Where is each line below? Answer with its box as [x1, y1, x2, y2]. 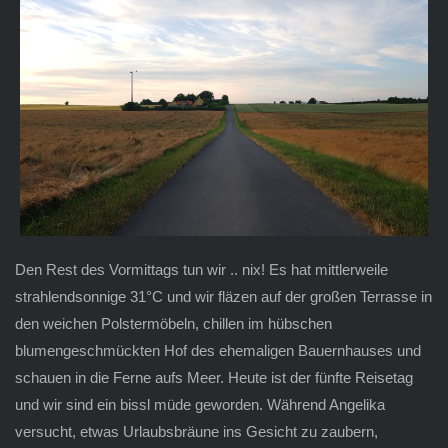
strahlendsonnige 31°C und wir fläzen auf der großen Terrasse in [14, 287, 432, 305]
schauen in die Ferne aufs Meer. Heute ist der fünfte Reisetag [14, 368, 413, 386]
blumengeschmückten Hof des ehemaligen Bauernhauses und [14, 341, 421, 359]
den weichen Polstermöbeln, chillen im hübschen [14, 314, 332, 332]
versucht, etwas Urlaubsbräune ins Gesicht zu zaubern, [14, 422, 378, 440]
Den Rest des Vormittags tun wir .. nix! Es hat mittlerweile [14, 260, 388, 278]
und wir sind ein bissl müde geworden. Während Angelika [14, 395, 385, 413]
